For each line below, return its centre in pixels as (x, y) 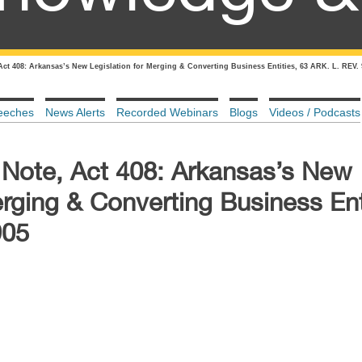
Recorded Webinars (167, 112)
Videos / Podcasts (315, 112)
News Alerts (75, 112)
